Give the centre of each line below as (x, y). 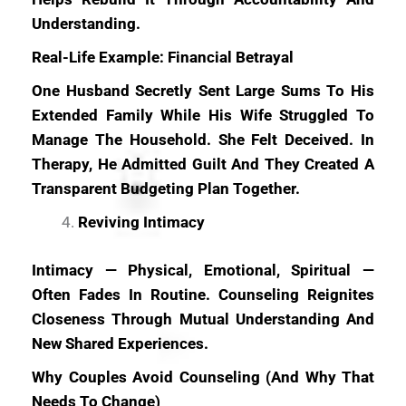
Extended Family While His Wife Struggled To (203, 115)
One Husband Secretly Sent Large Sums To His (203, 91)
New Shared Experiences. (120, 343)
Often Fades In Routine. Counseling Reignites (203, 294)
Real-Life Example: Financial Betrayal (163, 57)
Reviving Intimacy (141, 222)
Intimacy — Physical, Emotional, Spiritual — (203, 270)
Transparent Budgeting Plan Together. (166, 188)
